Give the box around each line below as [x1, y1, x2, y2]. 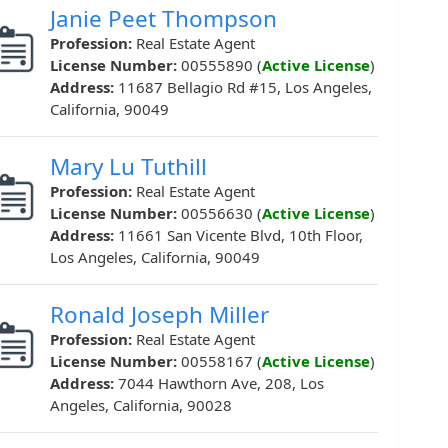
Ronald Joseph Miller [50, 299, 269, 331]
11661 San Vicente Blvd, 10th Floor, [118, 225, 363, 246]
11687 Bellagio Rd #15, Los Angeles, [118, 77, 372, 98]
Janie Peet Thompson [50, 3, 277, 35]
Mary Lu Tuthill [50, 151, 207, 183]
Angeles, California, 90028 [50, 395, 232, 416]
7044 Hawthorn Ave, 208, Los [118, 373, 324, 394]
